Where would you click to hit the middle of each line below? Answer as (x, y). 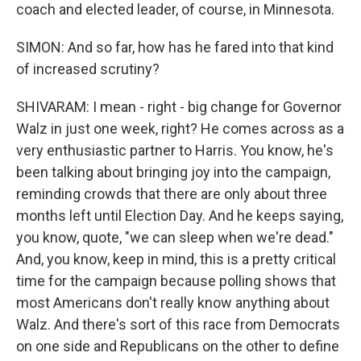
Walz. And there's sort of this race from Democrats (178, 324)
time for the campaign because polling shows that (176, 281)
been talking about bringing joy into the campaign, (173, 172)
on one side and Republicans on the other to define (178, 346)
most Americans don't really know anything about (173, 303)
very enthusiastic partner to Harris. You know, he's (175, 150)
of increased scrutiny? (88, 69)
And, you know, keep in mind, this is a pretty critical (176, 259)
